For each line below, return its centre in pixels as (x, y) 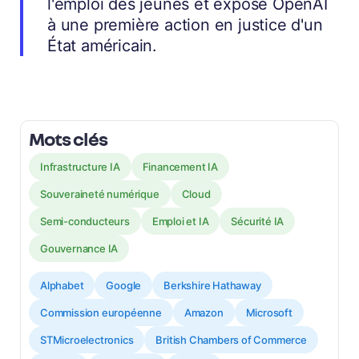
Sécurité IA (258, 222)
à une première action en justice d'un (185, 25)
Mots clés (68, 139)
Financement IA (180, 167)
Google (124, 286)
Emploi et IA (180, 222)
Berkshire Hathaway (212, 286)
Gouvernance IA (79, 249)
